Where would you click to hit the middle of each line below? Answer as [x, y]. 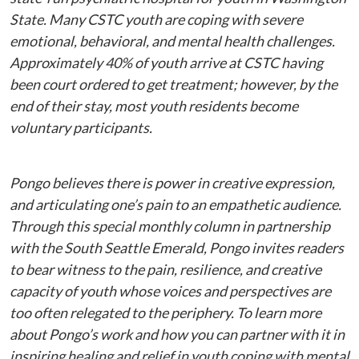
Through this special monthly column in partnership [170, 226]
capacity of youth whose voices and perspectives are [170, 291]
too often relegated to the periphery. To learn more [165, 313]
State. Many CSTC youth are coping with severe [156, 19]
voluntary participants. [82, 127]
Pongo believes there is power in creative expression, [172, 183]
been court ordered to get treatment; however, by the [173, 84]
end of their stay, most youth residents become [154, 106]
